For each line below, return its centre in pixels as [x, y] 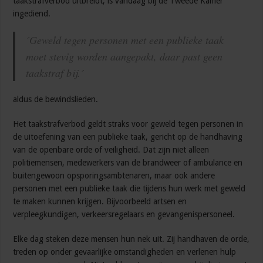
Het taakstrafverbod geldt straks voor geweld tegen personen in [128, 124]
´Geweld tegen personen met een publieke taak [125, 40]
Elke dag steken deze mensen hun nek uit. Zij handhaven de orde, [131, 239]
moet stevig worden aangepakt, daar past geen [124, 57]
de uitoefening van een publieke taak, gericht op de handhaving [128, 137]
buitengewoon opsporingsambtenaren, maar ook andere [114, 176]
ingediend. [33, 14]
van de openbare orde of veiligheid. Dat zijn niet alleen [111, 150]
